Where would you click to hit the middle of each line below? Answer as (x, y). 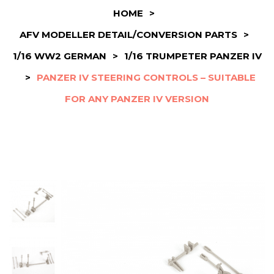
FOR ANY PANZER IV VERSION (137, 99)
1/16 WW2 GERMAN (59, 56)
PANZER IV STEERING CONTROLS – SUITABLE (146, 77)
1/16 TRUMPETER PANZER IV (193, 56)
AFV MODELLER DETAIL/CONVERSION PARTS (128, 35)
